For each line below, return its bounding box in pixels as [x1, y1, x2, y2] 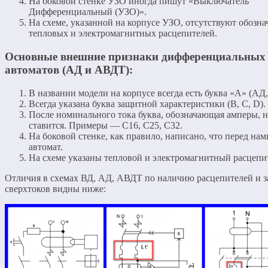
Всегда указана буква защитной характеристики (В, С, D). [29, 98, 266, 109]
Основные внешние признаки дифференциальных [5, 50, 266, 63]
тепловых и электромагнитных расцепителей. [29, 28, 217, 39]
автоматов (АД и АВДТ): [5, 63, 133, 76]
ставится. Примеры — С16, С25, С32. [29, 120, 182, 130]
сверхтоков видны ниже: [5, 183, 106, 194]
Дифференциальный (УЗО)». [29, 7, 147, 17]
